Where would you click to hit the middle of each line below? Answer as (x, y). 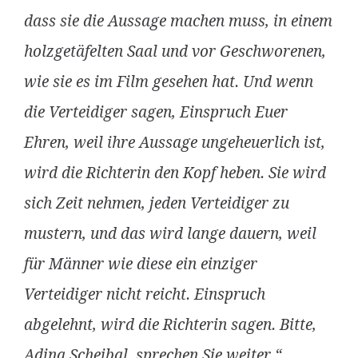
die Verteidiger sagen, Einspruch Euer (156, 112)
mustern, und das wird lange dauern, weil (170, 234)
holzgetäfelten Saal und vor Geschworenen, (175, 52)
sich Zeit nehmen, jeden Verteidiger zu (157, 203)
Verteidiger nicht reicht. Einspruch (145, 294)
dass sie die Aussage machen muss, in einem (178, 21)
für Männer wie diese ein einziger (141, 264)
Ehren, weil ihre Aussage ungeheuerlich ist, (175, 143)
